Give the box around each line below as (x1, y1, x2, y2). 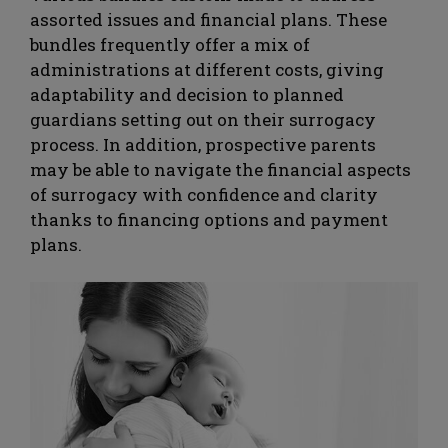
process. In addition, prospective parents (30, 132, 376, 156)
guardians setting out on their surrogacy (30, 107, 376, 131)
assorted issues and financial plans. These (30, 7, 387, 31)
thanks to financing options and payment (30, 207, 388, 231)
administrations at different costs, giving (30, 57, 384, 81)
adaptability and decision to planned (30, 82, 344, 106)
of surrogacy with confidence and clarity (30, 182, 378, 206)
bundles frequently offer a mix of (30, 32, 310, 56)
